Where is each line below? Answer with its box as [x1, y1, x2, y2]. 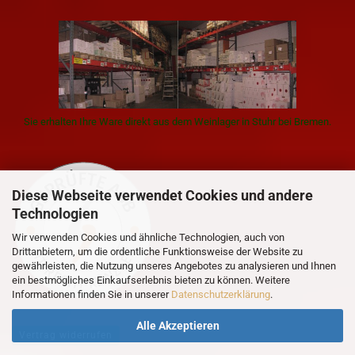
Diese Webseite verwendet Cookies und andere [12, 187, 313, 204]
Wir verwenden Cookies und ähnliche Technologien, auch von [12, 231, 284, 243]
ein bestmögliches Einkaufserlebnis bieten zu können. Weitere [12, 274, 290, 286]
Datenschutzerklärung [171, 288, 270, 300]
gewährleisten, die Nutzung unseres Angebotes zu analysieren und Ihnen [12, 260, 336, 272]
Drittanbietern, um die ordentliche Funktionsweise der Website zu [12, 246, 303, 258]
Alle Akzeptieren [136, 319, 219, 332]
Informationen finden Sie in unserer [12, 288, 171, 300]
